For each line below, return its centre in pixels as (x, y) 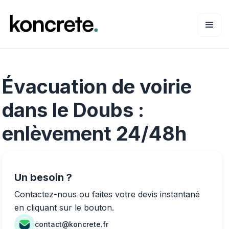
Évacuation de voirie (97, 86)
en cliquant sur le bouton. (64, 207)
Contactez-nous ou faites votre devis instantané (107, 194)
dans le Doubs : (73, 110)
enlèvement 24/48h (94, 133)
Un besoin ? (43, 177)
